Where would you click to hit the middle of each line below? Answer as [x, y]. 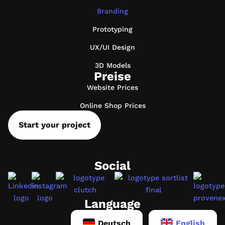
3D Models [113, 65]
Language [113, 204]
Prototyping [113, 29]
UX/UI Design [113, 47]
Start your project [54, 125]
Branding [113, 11]
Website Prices [113, 87]
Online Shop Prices [113, 105]
